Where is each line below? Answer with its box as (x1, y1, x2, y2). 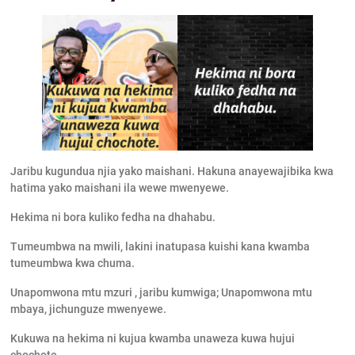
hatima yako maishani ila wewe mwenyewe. (10, 181, 229, 195)
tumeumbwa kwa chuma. (10, 257, 135, 270)
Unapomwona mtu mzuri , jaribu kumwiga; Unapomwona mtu (10, 286, 312, 300)
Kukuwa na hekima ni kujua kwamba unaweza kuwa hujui (10, 332, 295, 345)
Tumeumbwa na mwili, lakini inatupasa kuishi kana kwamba (10, 240, 310, 254)
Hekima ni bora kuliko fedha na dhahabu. (10, 211, 216, 224)
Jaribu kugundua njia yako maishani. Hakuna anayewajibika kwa (10, 165, 334, 178)
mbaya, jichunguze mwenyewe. (10, 303, 166, 316)
